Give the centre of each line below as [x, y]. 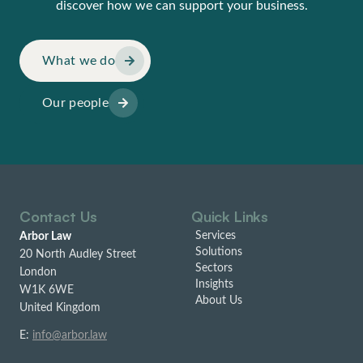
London [38, 273]
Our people [75, 103]
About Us [219, 301]
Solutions [219, 252]
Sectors [214, 269]
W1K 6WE [47, 290]
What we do [79, 61]
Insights [214, 285]
